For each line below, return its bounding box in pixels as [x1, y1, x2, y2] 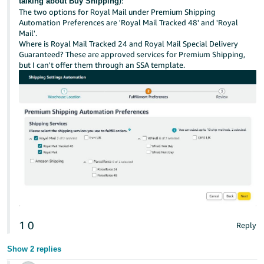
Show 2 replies [7, 244, 62, 253]
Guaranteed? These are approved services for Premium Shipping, [19, 49, 246, 59]
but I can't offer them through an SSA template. [19, 60, 186, 70]
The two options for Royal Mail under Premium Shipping [19, 7, 216, 16]
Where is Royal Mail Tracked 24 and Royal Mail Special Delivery [19, 39, 239, 48]
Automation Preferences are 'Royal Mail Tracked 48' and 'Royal [19, 18, 239, 27]
